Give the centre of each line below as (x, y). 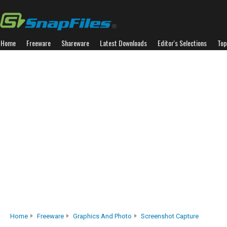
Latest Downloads (123, 43)
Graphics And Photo (102, 216)
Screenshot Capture (170, 216)
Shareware (75, 43)
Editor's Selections (182, 43)
